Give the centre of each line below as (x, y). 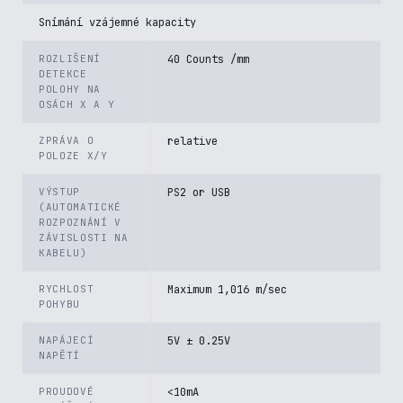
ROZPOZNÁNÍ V (80, 222)
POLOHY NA (70, 89)
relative (193, 141)
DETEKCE (63, 74)
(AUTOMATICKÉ (80, 207)
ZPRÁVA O (67, 140)
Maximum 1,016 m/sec (227, 290)
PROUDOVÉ (67, 391)
